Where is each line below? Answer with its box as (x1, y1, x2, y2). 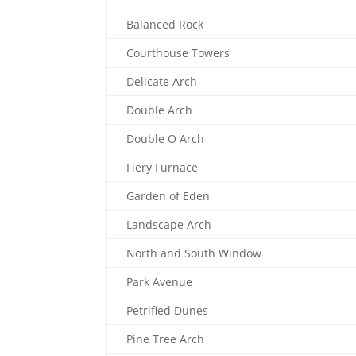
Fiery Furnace (126, 160, 199, 175)
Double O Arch (126, 131, 205, 146)
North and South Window (126, 246, 262, 261)
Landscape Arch (126, 217, 212, 232)
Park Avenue (126, 274, 193, 289)
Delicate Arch (126, 74, 198, 89)
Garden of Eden (126, 188, 211, 203)
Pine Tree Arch (126, 331, 205, 346)
